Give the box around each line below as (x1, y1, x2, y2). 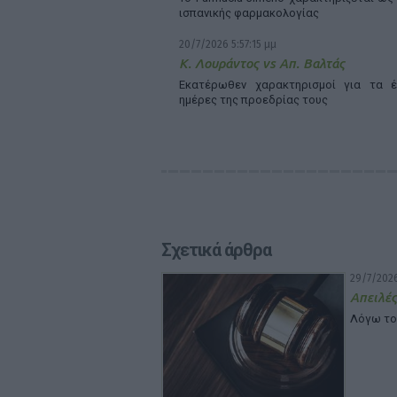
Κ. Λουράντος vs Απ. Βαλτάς (179, 56, 345, 71)
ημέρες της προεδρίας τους (179, 93, 328, 106)
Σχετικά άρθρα (161, 239, 271, 261)
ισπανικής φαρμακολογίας (179, 6, 319, 19)
